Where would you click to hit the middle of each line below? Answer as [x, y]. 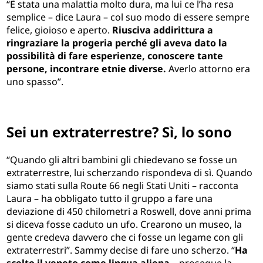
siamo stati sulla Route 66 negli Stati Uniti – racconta [123, 185]
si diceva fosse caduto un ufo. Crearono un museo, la [124, 224]
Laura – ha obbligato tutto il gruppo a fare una [110, 198]
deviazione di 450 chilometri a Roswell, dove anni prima [129, 211]
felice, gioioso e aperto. [60, 30]
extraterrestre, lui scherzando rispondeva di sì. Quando [130, 172]
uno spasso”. [35, 82]
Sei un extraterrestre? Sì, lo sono [119, 132]
